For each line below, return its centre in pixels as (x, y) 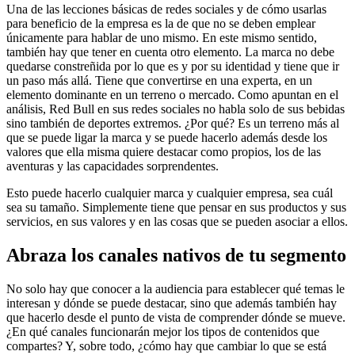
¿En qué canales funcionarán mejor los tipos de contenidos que (163, 331)
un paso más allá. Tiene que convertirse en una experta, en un (159, 80)
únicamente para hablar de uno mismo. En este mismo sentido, (162, 37)
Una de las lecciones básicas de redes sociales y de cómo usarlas (166, 9)
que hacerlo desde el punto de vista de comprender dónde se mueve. (176, 317)
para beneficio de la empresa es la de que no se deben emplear (161, 23)
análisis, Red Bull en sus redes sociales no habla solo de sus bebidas (176, 109)
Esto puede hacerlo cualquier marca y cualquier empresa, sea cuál (170, 193)
